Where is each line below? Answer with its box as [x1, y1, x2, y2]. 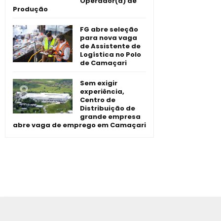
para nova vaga [80, 33, 137, 42]
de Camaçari [80, 58, 127, 68]
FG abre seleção [80, 24, 138, 34]
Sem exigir [80, 78, 117, 88]
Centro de [80, 95, 115, 105]
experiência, [80, 86, 124, 96]
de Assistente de [80, 41, 141, 51]
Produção [13, 4, 48, 14]
